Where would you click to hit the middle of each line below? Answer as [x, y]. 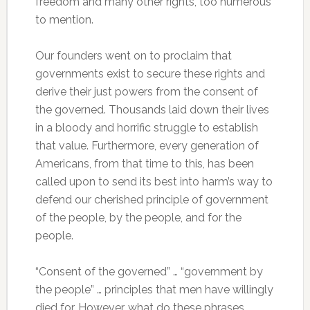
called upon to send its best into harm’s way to [154, 182]
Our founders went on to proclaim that [133, 56]
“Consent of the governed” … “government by [149, 272]
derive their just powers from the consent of [146, 92]
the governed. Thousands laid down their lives [152, 110]
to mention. [64, 20]
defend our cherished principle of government [152, 200]
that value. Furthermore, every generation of [147, 146]
